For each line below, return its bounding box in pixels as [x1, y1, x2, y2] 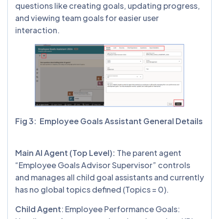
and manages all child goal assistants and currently [15, 172, 204, 182]
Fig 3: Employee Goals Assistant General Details [15, 115, 203, 126]
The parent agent [115, 147, 181, 158]
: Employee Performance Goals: [61, 203, 180, 214]
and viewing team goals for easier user [15, 12, 159, 23]
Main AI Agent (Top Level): [15, 147, 115, 158]
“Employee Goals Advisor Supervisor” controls [15, 159, 190, 170]
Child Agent [15, 203, 61, 214]
